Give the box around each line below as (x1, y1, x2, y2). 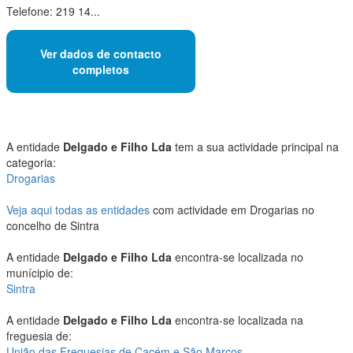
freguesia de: (6, 328, 72, 344)
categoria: (6, 154, 56, 171)
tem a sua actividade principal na (172, 139, 339, 155)
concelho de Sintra (6, 217, 99, 234)
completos (72, 61, 129, 77)
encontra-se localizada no (172, 249, 303, 266)
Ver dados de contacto (40, 45, 162, 61)
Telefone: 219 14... (6, 2, 100, 19)
